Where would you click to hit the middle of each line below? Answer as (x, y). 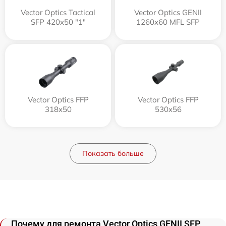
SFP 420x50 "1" (58, 22)
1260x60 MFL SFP (168, 22)
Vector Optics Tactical (58, 12)
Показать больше (113, 153)
